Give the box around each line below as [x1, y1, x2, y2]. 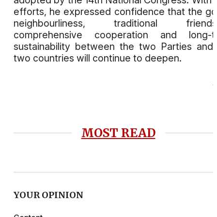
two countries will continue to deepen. [14, 52, 182, 64]
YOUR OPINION [14, 189, 83, 201]
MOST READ [81, 125, 155, 141]
